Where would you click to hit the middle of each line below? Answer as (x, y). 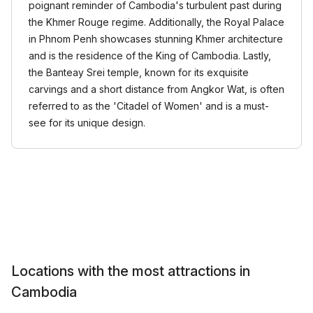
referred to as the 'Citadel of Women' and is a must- (149, 106)
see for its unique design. (87, 123)
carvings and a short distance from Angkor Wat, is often (156, 89)
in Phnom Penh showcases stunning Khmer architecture (156, 39)
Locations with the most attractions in (131, 271)
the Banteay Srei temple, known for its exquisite (139, 72)
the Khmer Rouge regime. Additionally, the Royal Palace (156, 22)
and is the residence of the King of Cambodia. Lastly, (150, 56)
